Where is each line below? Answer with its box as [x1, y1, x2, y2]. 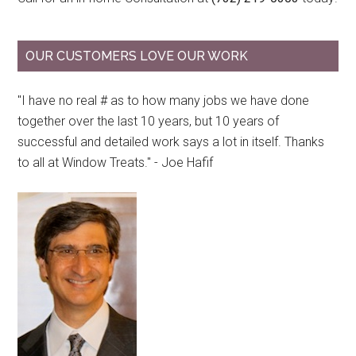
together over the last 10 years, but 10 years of [17, 113, 280, 129]
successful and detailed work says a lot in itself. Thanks [17, 133, 325, 149]
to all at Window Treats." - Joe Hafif [17, 154, 214, 170]
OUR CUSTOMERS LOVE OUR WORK [25, 48, 249, 64]
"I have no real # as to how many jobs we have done [17, 92, 310, 108]
